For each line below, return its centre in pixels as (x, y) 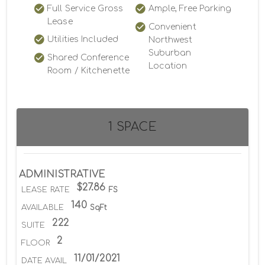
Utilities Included (83, 40)
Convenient (172, 27)
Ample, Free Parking (190, 9)
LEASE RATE (46, 190)
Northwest (170, 40)
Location (168, 66)
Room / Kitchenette (88, 71)
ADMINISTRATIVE (62, 175)
